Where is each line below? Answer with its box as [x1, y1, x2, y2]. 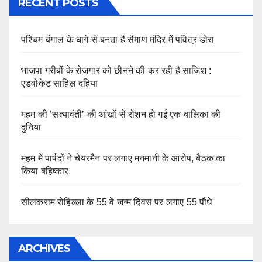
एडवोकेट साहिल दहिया [21, 78, 98, 88]
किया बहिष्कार [21, 166, 69, 176]
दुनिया [21, 122, 42, 132]
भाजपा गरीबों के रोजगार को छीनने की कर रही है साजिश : [21, 65, 212, 75]
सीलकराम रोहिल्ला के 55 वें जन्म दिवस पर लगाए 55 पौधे [21, 197, 212, 207]
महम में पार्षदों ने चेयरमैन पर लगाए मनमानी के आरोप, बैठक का [21, 153, 226, 163]
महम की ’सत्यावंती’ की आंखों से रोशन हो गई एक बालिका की [21, 109, 221, 119]
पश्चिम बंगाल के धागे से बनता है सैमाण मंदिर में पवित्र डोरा [21, 35, 215, 44]
